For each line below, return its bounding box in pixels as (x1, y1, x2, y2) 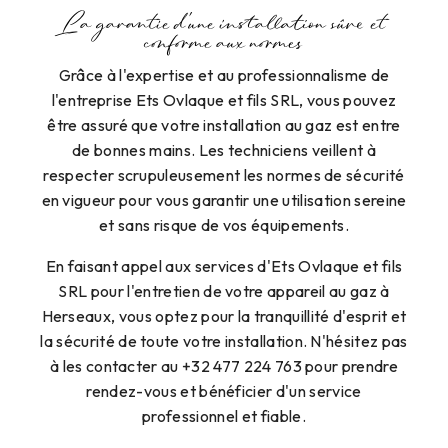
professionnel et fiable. (142, 406, 306, 427)
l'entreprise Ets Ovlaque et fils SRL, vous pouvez (51, 90, 397, 111)
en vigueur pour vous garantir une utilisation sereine (41, 190, 407, 211)
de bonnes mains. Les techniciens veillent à (72, 140, 376, 161)
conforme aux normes (143, 37, 305, 54)
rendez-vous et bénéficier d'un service (86, 381, 362, 402)
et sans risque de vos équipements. (99, 215, 349, 236)
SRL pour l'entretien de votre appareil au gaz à (58, 281, 390, 302)
